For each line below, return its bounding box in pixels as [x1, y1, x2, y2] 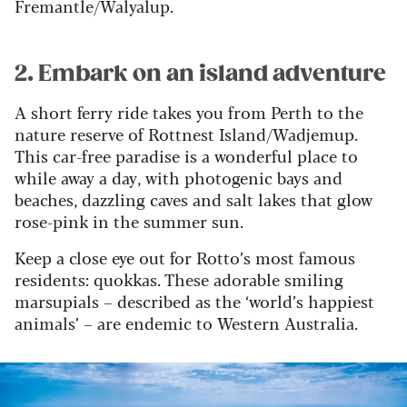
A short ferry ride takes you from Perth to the [15, 100, 363, 124]
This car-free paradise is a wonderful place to [15, 144, 358, 168]
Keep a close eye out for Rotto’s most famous [15, 245, 355, 270]
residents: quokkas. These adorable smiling [15, 267, 343, 292]
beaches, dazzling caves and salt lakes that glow [15, 187, 372, 212]
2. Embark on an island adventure [15, 60, 386, 88]
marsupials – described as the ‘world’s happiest [15, 289, 374, 313]
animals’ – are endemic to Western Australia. [15, 311, 358, 335]
